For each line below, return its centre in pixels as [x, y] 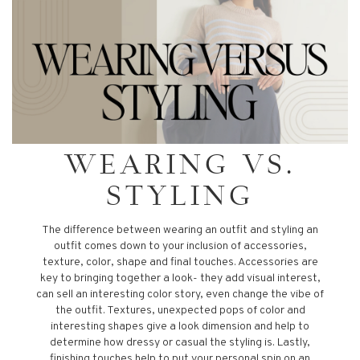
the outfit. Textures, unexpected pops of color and [180, 311]
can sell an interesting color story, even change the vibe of [180, 295]
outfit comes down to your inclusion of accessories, [180, 247]
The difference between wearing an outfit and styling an [180, 231]
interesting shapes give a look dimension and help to [180, 327]
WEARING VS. [180, 168]
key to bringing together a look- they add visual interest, [180, 279]
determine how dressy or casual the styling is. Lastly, [180, 343]
